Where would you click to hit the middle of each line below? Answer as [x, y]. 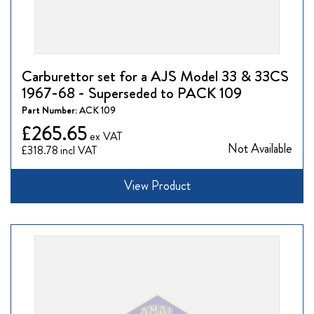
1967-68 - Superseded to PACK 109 [132, 93]
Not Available [260, 148]
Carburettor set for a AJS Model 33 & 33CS [155, 76]
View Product [157, 186]
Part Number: [50, 110]
